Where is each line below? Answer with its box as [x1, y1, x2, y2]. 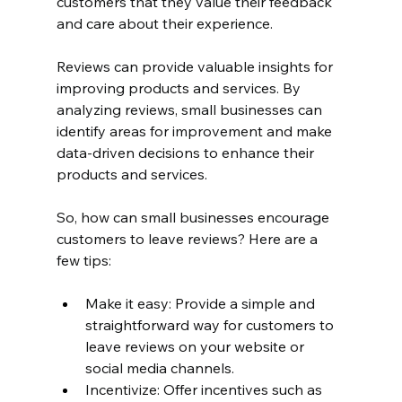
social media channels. [84, 358, 234, 377]
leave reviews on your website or [84, 336, 308, 355]
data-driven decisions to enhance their [56, 143, 318, 162]
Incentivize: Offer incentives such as [84, 380, 326, 398]
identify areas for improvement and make [56, 121, 336, 140]
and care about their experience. [56, 13, 273, 32]
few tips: [56, 250, 111, 269]
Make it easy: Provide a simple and [84, 293, 319, 312]
